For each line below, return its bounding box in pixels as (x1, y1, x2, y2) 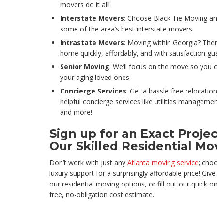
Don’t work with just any (49, 158, 127, 168)
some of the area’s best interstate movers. (60, 24, 194, 34)
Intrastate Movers (60, 38, 124, 47)
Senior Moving (60, 62, 109, 72)
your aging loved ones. (60, 73, 131, 82)
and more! (60, 108, 92, 117)
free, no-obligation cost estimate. (49, 190, 154, 200)
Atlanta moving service (127, 158, 199, 168)
